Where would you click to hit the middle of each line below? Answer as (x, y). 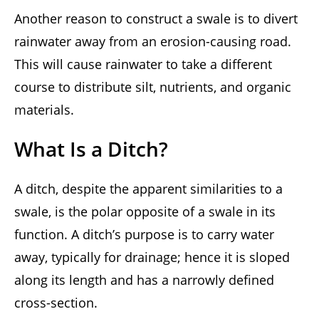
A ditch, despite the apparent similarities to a (148, 189)
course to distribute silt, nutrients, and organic (153, 87)
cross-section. (56, 303)
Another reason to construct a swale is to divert (156, 19)
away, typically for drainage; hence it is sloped (152, 257)
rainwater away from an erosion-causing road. (153, 42)
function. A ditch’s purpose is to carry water (144, 235)
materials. (44, 110)
